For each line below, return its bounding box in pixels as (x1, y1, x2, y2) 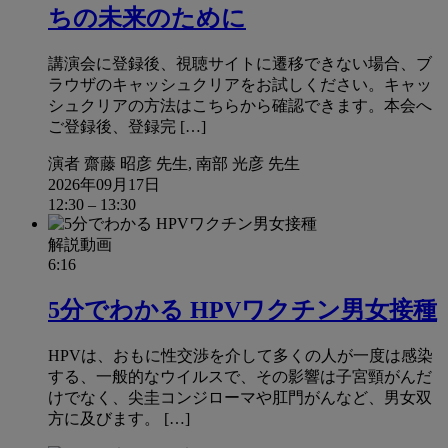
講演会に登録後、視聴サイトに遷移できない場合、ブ (48, 54, 432, 72)
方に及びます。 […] (48, 409, 190, 427)
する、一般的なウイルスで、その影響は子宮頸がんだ (48, 367, 432, 385)
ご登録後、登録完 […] (48, 117, 206, 135)
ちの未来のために (48, 4, 246, 31)
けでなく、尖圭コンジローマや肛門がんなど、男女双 (48, 388, 432, 406)
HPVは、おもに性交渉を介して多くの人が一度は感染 (48, 346, 433, 364)
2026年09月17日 (48, 175, 160, 193)
